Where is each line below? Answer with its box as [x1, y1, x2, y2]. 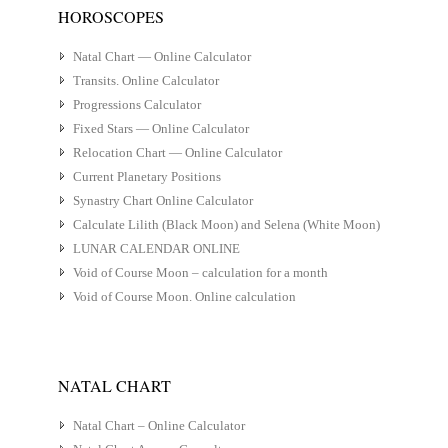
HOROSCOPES [57, 6, 164, 27]
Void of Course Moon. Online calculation [72, 289, 296, 304]
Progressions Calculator [72, 97, 201, 112]
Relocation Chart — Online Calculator [72, 145, 282, 160]
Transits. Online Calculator [72, 73, 219, 88]
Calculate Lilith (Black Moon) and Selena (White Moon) [72, 217, 380, 232]
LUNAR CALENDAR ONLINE [72, 241, 240, 256]
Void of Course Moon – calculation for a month [72, 265, 328, 280]
